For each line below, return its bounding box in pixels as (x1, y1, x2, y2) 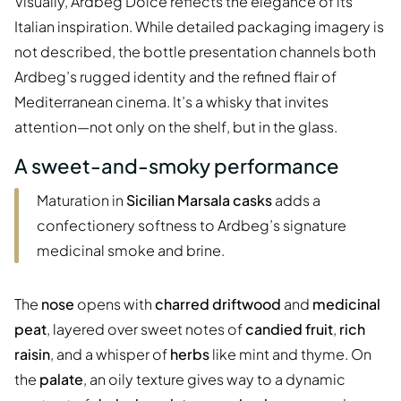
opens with (74, 294, 155, 313)
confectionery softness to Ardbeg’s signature (37, 215, 346, 235)
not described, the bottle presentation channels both (14, 42, 376, 62)
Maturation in (37, 190, 126, 209)
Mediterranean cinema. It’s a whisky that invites (14, 92, 328, 112)
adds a (272, 190, 320, 209)
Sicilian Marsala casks (126, 190, 272, 209)
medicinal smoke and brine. (37, 240, 225, 260)
